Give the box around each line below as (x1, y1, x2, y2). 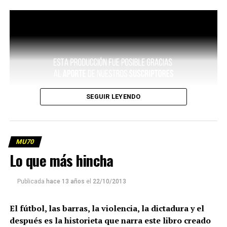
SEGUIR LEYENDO (86, 93, 141, 101)
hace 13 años (46, 178, 85, 185)
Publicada (17, 178, 45, 185)
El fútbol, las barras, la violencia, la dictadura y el (9, 203, 204, 214)
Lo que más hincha (9, 149, 113, 171)
